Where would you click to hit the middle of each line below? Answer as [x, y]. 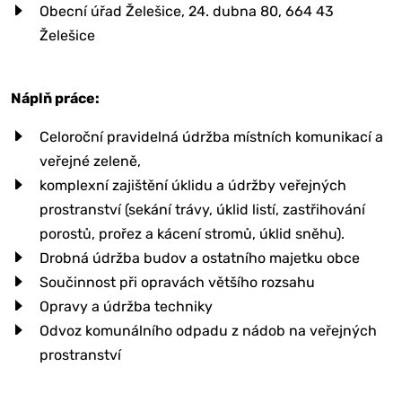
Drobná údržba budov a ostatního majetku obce [200, 258]
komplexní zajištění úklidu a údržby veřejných [193, 185]
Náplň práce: [55, 98]
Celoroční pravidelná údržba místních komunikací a [211, 136]
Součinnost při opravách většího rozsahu [177, 282]
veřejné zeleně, [90, 161]
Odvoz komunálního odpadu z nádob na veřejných [208, 330]
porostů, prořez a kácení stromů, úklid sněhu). [192, 233]
